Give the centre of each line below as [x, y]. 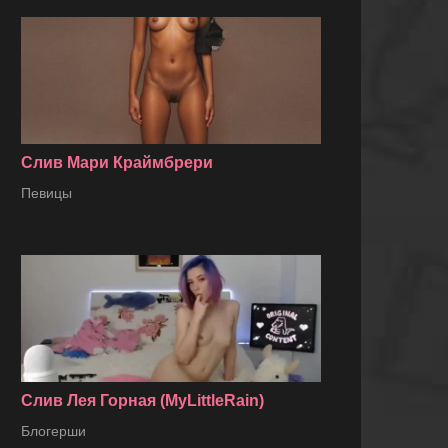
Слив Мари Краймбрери [117, 163]
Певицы [46, 193]
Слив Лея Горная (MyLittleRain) [142, 401]
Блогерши [53, 431]
